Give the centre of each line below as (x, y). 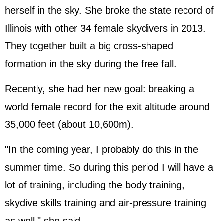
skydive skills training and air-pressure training (106, 203)
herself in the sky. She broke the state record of (109, 10)
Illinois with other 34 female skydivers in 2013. (105, 28)
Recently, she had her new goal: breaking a (100, 89)
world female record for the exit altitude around (107, 107)
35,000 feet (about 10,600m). (69, 124)
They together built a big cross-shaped (89, 46)
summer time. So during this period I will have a (109, 167)
